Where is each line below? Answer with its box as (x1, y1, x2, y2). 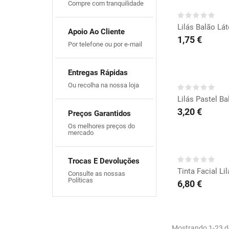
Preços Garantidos (68, 109, 131, 119)
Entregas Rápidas (68, 68, 128, 78)
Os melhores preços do (68, 122, 135, 130)
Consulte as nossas (68, 170, 125, 178)
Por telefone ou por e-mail (68, 40, 142, 49)
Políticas (68, 176, 93, 185)
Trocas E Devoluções (68, 156, 140, 166)
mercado (68, 129, 94, 137)
